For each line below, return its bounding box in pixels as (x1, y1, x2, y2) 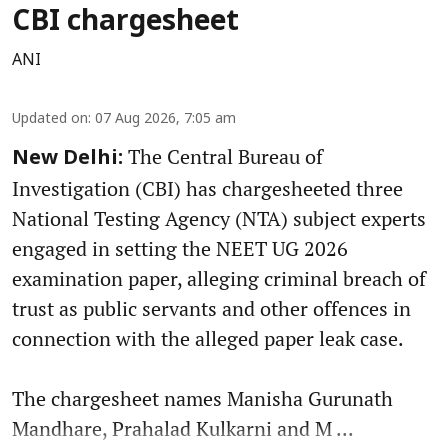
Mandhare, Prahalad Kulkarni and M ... (12, 414, 354, 442)
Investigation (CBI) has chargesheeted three (12, 174, 403, 202)
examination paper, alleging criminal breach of (12, 264, 426, 292)
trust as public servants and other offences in (12, 294, 411, 322)
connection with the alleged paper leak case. (12, 324, 404, 352)
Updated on (12, 110, 88, 128)
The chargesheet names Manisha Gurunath (12, 384, 393, 412)
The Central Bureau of (123, 142, 323, 170)
